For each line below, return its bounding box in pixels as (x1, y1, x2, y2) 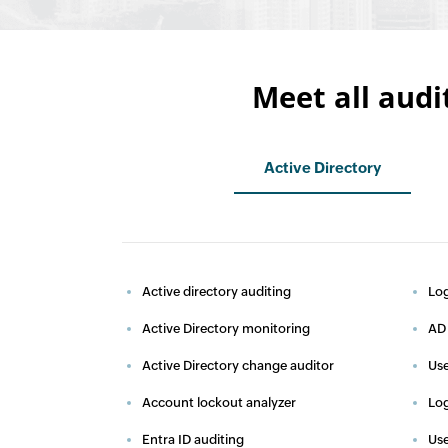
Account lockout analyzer (142, 395, 296, 410)
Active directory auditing (142, 284, 291, 299)
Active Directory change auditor (142, 358, 334, 373)
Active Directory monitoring (142, 321, 310, 336)
